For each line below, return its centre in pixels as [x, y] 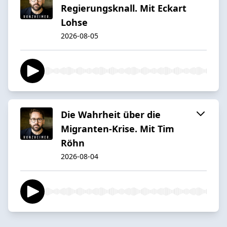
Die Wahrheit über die [111, 114]
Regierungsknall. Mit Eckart [124, 8]
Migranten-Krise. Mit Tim [118, 128]
